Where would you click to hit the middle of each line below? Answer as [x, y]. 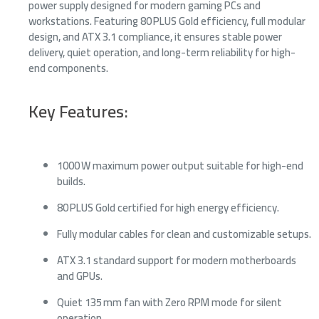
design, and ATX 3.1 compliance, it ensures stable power [155, 36]
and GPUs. [80, 276]
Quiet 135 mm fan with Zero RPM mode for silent [169, 302]
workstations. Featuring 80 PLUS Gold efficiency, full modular [167, 21]
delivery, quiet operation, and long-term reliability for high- [162, 52]
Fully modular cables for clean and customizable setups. [184, 234]
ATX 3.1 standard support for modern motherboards [177, 260]
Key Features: [78, 111]
